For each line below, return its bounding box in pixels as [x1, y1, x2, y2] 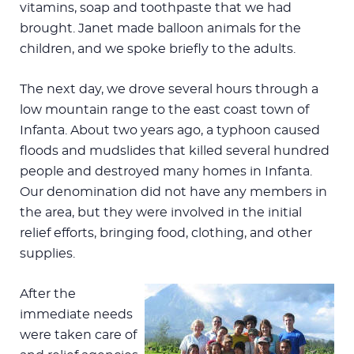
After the [20, 287, 76, 300]
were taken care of [20, 328, 137, 341]
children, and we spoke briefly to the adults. [20, 42, 296, 55]
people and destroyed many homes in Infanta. [20, 164, 312, 178]
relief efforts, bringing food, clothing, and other [20, 226, 312, 239]
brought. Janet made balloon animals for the [20, 21, 301, 35]
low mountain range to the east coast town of [20, 103, 309, 116]
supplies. [20, 247, 75, 260]
